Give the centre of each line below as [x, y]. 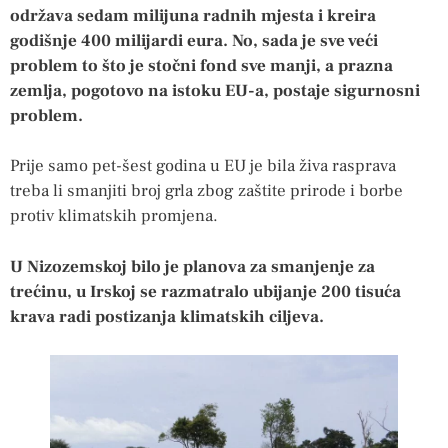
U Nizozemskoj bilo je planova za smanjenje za [192, 266]
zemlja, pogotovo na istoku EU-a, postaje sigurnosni [215, 90]
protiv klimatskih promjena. [114, 216]
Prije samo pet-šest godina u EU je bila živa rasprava [203, 166]
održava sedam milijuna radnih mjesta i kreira [193, 15]
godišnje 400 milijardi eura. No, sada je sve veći [194, 40]
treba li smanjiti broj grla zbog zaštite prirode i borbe [206, 191]
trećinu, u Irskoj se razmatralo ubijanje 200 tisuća [205, 291]
